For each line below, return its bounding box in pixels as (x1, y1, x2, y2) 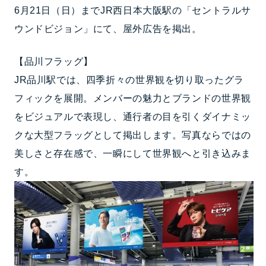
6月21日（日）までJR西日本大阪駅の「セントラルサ (14, 5, 252, 16)
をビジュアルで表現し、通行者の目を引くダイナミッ (14, 112, 251, 122)
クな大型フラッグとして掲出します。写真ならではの (14, 130, 251, 141)
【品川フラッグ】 (14, 56, 93, 67)
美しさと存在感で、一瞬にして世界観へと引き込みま (14, 148, 251, 159)
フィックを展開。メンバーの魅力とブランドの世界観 (14, 93, 251, 104)
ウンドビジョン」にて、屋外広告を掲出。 (14, 24, 202, 34)
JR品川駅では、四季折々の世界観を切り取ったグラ (14, 75, 244, 85)
